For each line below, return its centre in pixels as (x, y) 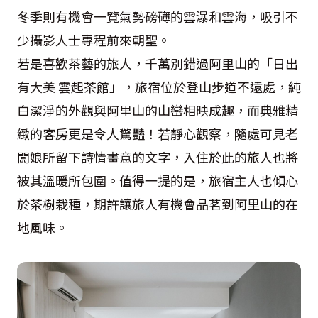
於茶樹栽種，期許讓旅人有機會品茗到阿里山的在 (158, 203)
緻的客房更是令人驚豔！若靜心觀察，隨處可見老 (158, 133)
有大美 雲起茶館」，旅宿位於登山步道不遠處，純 (159, 86)
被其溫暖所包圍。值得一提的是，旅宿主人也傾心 (158, 180)
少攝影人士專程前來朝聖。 (94, 39)
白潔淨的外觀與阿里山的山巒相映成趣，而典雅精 (158, 110)
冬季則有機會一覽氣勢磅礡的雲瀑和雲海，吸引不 (158, 16)
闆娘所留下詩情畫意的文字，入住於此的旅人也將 (158, 157)
